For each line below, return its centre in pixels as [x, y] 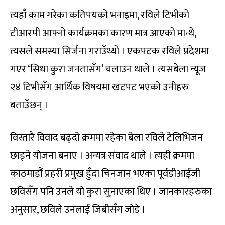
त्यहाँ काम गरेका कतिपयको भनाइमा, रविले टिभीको [100, 15]
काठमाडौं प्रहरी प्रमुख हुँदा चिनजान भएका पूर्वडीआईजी [105, 174]
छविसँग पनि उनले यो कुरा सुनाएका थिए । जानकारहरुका [111, 192]
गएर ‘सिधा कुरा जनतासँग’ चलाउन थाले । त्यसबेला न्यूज [108, 69]
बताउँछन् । [29, 105]
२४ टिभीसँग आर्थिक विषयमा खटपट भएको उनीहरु [99, 87]
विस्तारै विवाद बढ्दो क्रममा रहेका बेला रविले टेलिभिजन [106, 137]
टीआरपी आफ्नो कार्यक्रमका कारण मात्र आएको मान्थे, [103, 33]
